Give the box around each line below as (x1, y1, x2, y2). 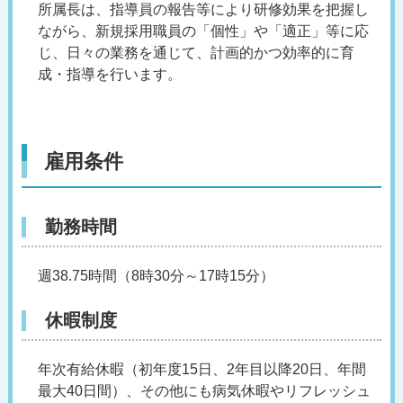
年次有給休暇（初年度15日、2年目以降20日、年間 (37, 362, 366, 378)
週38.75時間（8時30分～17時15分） (37, 268, 274, 284)
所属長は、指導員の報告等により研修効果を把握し (37, 2, 369, 18)
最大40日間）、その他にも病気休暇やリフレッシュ (37, 383, 371, 399)
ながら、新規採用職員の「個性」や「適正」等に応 (37, 23, 369, 40)
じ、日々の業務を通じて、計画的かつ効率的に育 (37, 45, 354, 61)
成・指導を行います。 (37, 67, 182, 83)
